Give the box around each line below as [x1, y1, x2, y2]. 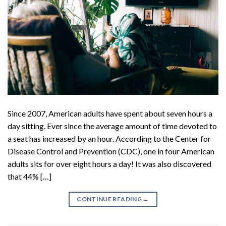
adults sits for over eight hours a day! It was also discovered [8, 158, 211, 168]
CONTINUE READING [77, 195, 143, 203]
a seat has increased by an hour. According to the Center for [8, 133, 211, 143]
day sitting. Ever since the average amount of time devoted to [8, 121, 217, 131]
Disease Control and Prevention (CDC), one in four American [8, 146, 214, 156]
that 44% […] [8, 171, 51, 181]
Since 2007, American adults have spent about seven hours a [8, 108, 212, 118]
